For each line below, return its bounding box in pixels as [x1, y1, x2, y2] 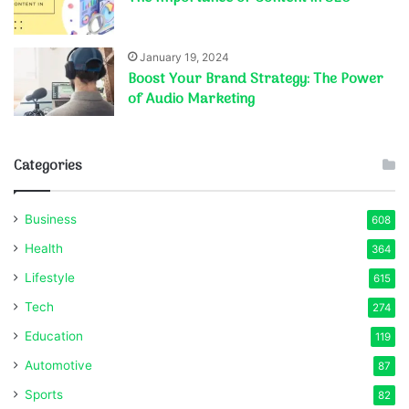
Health [25, 240, 63, 256]
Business [25, 211, 77, 226]
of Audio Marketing [128, 87, 256, 111]
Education [25, 328, 83, 343]
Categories [14, 154, 82, 177]
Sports [25, 386, 63, 402]
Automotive [25, 357, 92, 372]
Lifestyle [25, 269, 75, 285]
